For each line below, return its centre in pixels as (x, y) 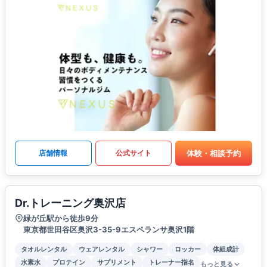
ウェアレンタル (102, 249)
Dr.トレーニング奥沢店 (70, 203)
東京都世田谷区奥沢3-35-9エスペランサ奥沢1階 (109, 230)
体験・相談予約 (214, 153)
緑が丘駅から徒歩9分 (61, 218)
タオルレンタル (44, 249)
